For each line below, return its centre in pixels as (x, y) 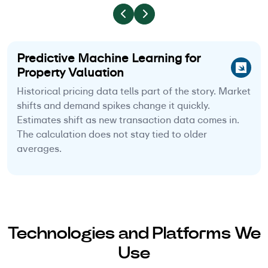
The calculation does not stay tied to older (112, 135)
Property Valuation (70, 73)
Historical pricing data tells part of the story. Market (134, 92)
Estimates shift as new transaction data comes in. (128, 120)
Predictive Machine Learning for (108, 58)
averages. (39, 149)
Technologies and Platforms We (134, 233)
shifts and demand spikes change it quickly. (113, 106)
